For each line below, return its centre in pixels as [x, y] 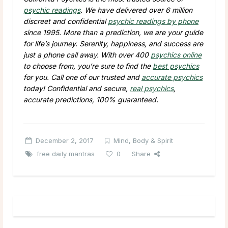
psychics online [176, 54]
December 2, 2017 [65, 140]
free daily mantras [66, 153]
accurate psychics [172, 77]
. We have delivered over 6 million [136, 10]
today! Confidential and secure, [77, 88]
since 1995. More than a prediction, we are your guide [113, 32]
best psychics [176, 66]
